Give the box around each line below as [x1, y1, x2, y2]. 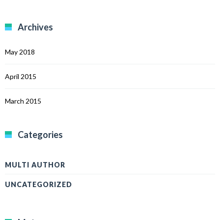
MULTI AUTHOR [5, 161, 65, 169]
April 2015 [5, 72, 36, 81]
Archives [18, 22, 53, 32]
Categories [18, 129, 63, 140]
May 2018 [5, 48, 35, 56]
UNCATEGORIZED [5, 180, 72, 189]
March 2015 [5, 97, 41, 105]
